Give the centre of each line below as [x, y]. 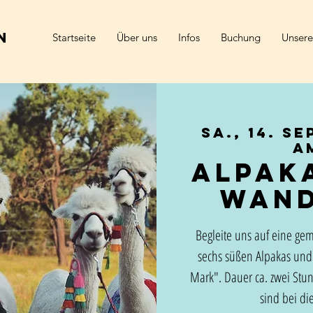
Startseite [74, 37]
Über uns [137, 37]
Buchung [241, 37]
